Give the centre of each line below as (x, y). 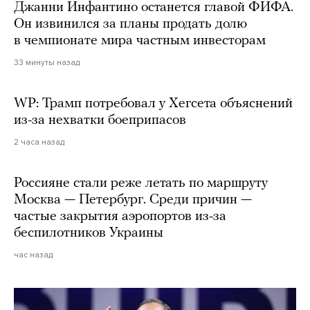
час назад (33, 254)
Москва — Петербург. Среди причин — (133, 200)
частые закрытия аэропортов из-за (120, 216)
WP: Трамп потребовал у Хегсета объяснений (153, 103)
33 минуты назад (47, 62)
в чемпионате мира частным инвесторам (140, 40)
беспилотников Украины (89, 233)
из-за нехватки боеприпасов (100, 120)
